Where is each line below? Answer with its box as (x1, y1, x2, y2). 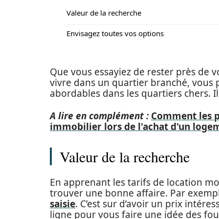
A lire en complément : (50, 109, 149, 122)
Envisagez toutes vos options (66, 28, 164, 38)
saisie (50, 197, 75, 210)
